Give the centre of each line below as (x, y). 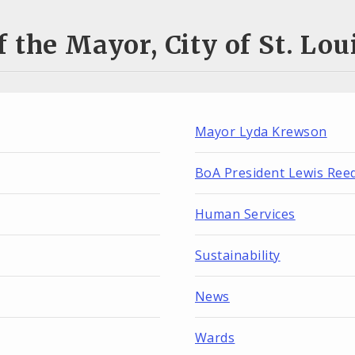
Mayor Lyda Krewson (261, 132)
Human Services (245, 214)
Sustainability (238, 256)
